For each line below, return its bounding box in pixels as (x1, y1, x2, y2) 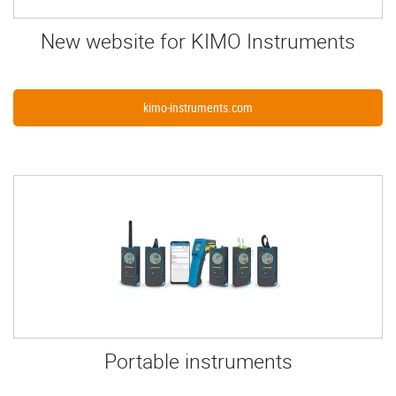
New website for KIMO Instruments (41, 27, 355, 56)
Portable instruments (103, 347, 293, 376)
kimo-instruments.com (143, 99, 253, 117)
